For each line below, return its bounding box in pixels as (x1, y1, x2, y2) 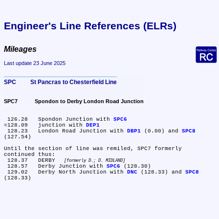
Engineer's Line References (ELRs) (4, 20, 176, 31)
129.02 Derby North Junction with (38, 169, 127, 175)
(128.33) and (137, 169, 185, 175)
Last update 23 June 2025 (4, 60, 66, 66)
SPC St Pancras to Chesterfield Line (30, 78, 117, 86)
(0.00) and (141, 128, 182, 134)
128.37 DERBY (38, 157, 59, 164)
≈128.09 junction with (38, 122, 86, 129)
